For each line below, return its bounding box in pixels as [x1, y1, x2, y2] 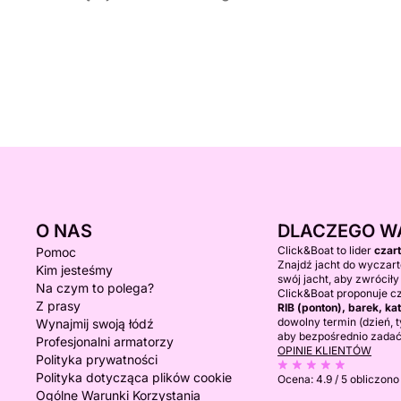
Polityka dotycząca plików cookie [36, 370, 232, 385]
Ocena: [277, 372, 316, 386]
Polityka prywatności [36, 352, 158, 367]
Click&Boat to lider [277, 243, 374, 257]
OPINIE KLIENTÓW [277, 344, 371, 357]
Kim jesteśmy [36, 262, 113, 277]
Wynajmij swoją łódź [36, 316, 154, 331]
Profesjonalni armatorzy [36, 334, 174, 349]
